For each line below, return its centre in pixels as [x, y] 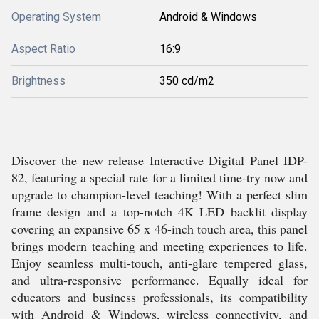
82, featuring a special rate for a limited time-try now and [159, 177]
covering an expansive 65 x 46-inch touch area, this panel [159, 229]
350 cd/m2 [187, 81]
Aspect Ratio [43, 49]
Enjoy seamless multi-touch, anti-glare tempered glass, [159, 263]
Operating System [56, 17]
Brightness [38, 81]
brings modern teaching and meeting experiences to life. [159, 246]
